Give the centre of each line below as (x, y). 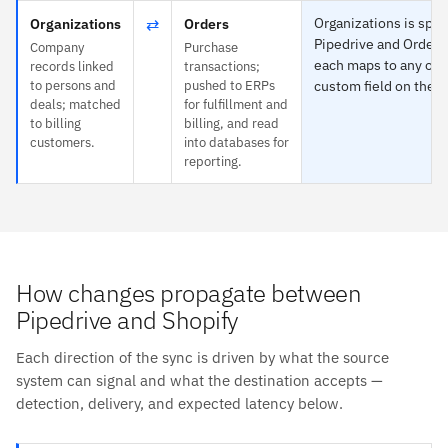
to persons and (73, 85)
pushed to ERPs (229, 85)
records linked (72, 66)
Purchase (211, 47)
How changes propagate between (189, 292)
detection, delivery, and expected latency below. (179, 403)
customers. (62, 142)
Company (57, 47)
